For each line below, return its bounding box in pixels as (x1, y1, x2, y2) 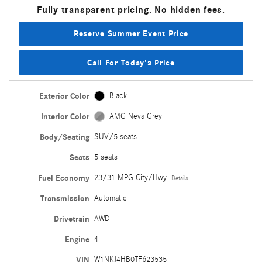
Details (171, 174, 189, 182)
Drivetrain (54, 213, 90, 224)
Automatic (94, 193, 127, 203)
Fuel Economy (38, 173, 90, 183)
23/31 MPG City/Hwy (94, 173, 167, 182)
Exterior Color (39, 91, 90, 101)
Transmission (40, 193, 90, 204)
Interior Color (41, 111, 90, 122)
